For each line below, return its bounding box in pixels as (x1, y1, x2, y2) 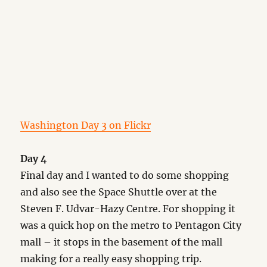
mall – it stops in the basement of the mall (20, 236, 223, 248)
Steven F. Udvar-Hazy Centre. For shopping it (20, 203, 236, 215)
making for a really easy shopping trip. (20, 253, 202, 265)
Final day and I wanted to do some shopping (20, 169, 229, 181)
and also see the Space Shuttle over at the (20, 186, 218, 198)
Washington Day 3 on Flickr (20, 119, 151, 131)
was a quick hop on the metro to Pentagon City (20, 219, 242, 231)
